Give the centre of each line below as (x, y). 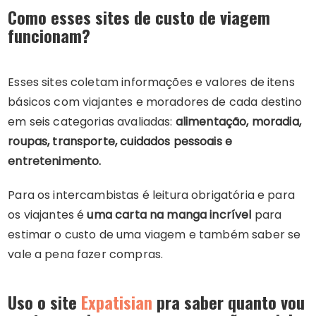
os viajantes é (48, 215)
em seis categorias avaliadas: (92, 122)
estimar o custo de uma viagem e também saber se (154, 235)
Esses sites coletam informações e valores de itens (151, 82)
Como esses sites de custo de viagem (139, 17)
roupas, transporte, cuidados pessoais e (120, 141)
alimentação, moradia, (238, 122)
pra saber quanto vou (229, 302)
